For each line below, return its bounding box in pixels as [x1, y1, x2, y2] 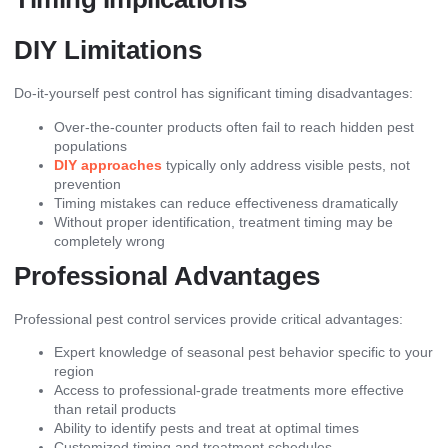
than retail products [54, 401, 176, 418]
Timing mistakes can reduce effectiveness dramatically [54, 194, 398, 211]
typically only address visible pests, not [162, 156, 410, 173]
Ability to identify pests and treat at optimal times [54, 420, 359, 437]
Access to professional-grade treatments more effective [54, 382, 404, 399]
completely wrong [54, 232, 165, 249]
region [54, 363, 94, 380]
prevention [54, 175, 121, 192]
